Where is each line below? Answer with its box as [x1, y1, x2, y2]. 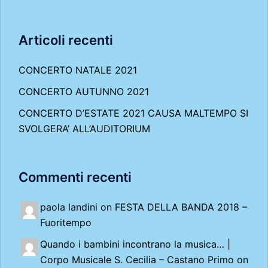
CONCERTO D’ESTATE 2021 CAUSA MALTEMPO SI [19, 107, 248, 119]
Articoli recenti [19, 32, 113, 48]
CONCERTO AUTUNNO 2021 [19, 86, 149, 98]
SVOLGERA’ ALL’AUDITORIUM [19, 123, 150, 135]
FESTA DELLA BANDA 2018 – [115, 201, 247, 213]
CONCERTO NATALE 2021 [19, 64, 137, 76]
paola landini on [40, 201, 115, 213]
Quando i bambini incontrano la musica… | [40, 238, 230, 250]
